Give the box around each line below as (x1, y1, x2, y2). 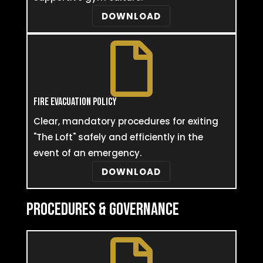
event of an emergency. (33, 147, 141, 159)
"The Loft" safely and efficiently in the (33, 131, 203, 143)
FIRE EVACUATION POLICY (33, 96, 117, 108)
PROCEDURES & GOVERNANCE (26, 199, 179, 220)
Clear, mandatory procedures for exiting (33, 115, 218, 127)
